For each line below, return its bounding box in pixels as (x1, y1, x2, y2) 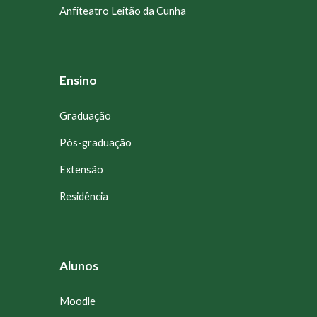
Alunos (59, 258, 99, 273)
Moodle (59, 294, 96, 307)
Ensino (59, 72, 98, 88)
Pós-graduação (59, 136, 132, 149)
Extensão (59, 163, 104, 175)
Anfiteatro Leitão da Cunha (59, 4, 187, 17)
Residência (59, 190, 109, 202)
